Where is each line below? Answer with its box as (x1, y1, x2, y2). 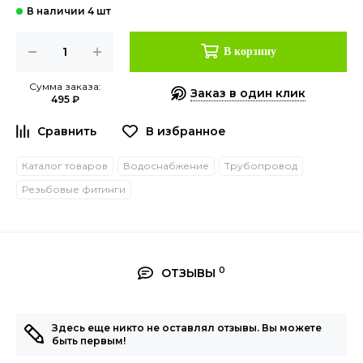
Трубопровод (224, 159, 297, 172)
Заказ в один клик (190, 85, 305, 100)
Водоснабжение (123, 159, 209, 172)
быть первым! (52, 334, 126, 347)
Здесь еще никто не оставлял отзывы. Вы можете (52, 321, 322, 334)
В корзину (223, 45, 276, 58)
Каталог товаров (22, 159, 108, 172)
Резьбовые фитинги (22, 182, 126, 195)
